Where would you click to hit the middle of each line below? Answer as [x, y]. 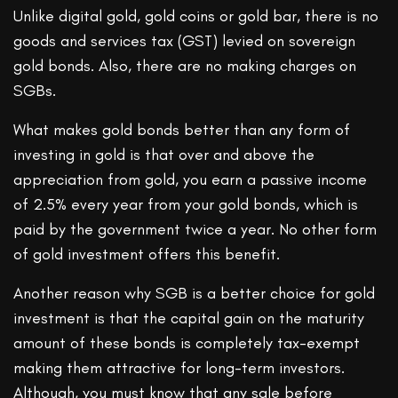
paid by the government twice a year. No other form [195, 230]
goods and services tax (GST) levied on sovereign [185, 41]
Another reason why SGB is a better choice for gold [195, 294]
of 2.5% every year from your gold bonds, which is [186, 205]
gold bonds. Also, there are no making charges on [185, 66]
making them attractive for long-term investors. [179, 368]
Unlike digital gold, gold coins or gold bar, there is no [196, 16]
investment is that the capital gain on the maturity [189, 318]
